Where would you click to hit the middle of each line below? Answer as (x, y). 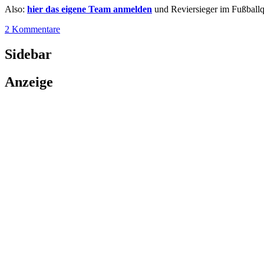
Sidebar (28, 54)
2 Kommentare (32, 29)
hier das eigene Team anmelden (90, 9)
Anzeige (29, 82)
